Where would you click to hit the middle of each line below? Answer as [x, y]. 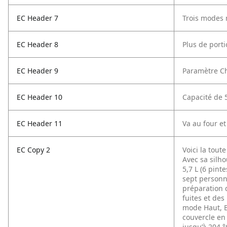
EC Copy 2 [33, 150]
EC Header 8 [37, 44]
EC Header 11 [40, 123]
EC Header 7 [37, 18]
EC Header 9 [37, 71]
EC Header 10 [40, 97]
